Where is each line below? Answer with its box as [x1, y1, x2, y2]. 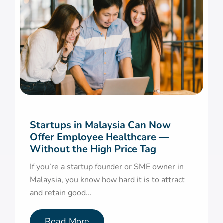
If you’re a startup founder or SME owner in [30, 161, 184, 173]
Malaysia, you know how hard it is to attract [30, 174, 185, 186]
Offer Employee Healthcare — [30, 130, 169, 144]
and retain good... [30, 187, 92, 199]
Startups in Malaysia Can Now [30, 118, 171, 132]
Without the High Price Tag [30, 142, 156, 156]
